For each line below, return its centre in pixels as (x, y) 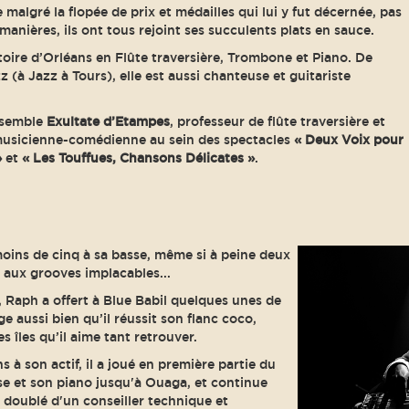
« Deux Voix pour (348, 140)
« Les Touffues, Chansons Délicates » (138, 158)
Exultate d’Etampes (108, 121)
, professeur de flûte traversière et (277, 121)
